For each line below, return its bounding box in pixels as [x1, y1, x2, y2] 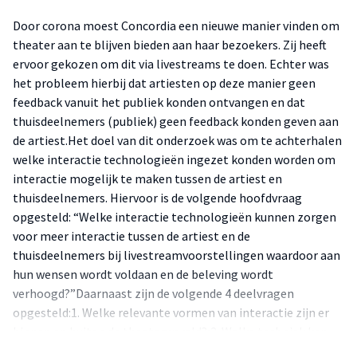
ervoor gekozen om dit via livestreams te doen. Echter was [13, 56, 329, 72]
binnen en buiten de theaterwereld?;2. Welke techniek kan [13, 324, 328, 339]
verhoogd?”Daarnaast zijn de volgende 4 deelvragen [13, 285, 294, 301]
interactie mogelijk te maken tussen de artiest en [13, 171, 282, 186]
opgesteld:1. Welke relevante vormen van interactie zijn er [13, 304, 329, 320]
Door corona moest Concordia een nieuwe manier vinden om [13, 18, 339, 33]
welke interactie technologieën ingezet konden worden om [13, 151, 335, 167]
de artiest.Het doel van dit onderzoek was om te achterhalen [13, 132, 342, 148]
